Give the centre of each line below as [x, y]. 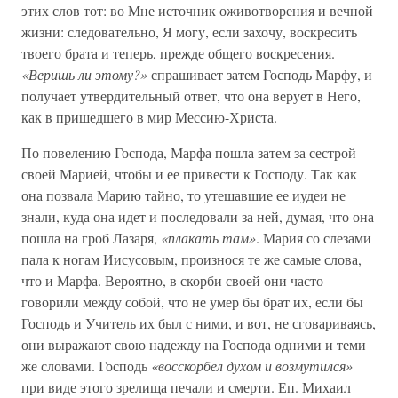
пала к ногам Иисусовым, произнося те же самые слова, [191, 259]
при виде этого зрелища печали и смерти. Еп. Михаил [186, 387]
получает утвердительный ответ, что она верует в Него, [191, 96]
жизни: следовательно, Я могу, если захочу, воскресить [189, 32]
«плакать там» [208, 238]
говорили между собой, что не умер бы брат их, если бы [192, 302]
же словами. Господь [86, 366]
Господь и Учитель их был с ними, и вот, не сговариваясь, [199, 323]
